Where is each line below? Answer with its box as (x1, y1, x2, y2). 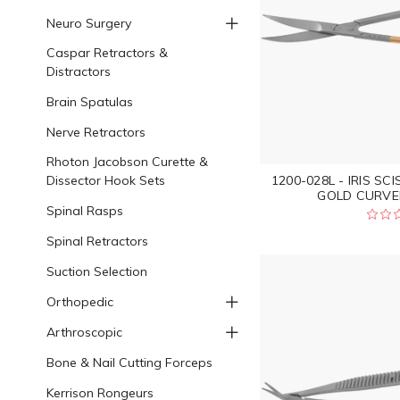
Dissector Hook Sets (46, 171, 165, 188)
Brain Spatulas (46, 93, 133, 110)
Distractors (46, 62, 111, 79)
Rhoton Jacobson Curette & (46, 153, 208, 170)
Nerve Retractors (46, 123, 146, 140)
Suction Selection (46, 262, 147, 279)
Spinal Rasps (46, 202, 123, 219)
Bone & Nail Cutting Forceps (46, 354, 212, 371)
